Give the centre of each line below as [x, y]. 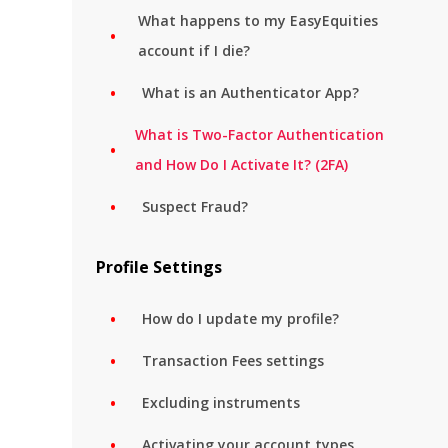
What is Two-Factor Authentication [259, 134]
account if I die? [193, 50]
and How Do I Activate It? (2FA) [241, 164]
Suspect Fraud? [195, 206]
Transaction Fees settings [233, 360]
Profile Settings [159, 267]
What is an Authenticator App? [250, 92]
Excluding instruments [221, 402]
